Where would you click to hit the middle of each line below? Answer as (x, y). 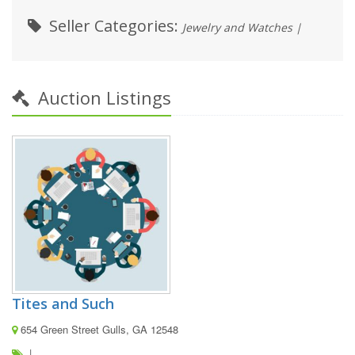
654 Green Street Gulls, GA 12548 (98, 330)
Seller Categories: (114, 26)
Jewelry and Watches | (242, 28)
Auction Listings (102, 98)
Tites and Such (63, 304)
